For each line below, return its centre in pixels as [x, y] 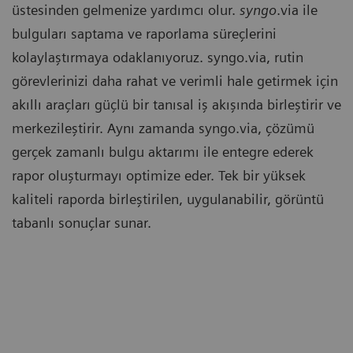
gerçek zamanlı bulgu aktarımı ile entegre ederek [163, 152]
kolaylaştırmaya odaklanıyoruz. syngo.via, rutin [158, 58]
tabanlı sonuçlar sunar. [82, 223]
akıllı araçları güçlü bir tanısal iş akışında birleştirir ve [176, 105]
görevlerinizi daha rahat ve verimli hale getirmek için [175, 81]
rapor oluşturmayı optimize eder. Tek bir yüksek [159, 176]
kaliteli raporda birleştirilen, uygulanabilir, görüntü [168, 199]
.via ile [297, 10]
